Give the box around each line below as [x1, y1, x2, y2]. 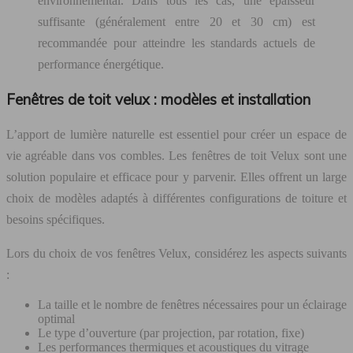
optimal [38, 311, 75, 325]
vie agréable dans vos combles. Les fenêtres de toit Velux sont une [6, 148, 347, 162]
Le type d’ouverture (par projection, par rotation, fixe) [38, 325, 304, 340]
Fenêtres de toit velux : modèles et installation [6, 89, 310, 109]
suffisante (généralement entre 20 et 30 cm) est [38, 15, 315, 29]
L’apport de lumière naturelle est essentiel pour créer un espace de [6, 127, 347, 141]
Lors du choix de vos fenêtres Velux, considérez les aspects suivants [6, 246, 347, 260]
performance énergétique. [38, 58, 164, 72]
